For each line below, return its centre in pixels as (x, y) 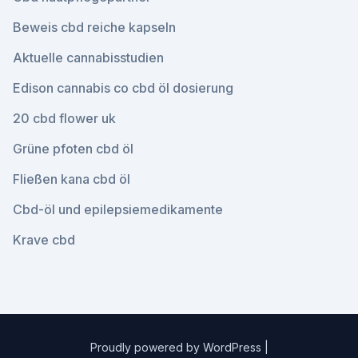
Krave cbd (44, 240)
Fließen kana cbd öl (72, 179)
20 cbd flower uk (64, 118)
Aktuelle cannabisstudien (88, 58)
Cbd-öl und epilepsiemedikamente (118, 209)
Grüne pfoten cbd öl (73, 149)
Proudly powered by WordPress (177, 347)
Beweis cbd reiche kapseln (94, 27)
